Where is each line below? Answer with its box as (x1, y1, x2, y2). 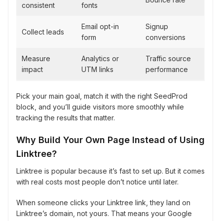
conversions (146, 33, 185, 42)
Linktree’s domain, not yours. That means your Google (16, 209, 192, 218)
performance (146, 65, 188, 74)
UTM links (81, 65, 113, 74)
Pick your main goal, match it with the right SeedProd (16, 92, 187, 101)
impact (22, 65, 43, 74)
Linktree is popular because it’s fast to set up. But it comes (16, 167, 205, 176)
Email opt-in (81, 22, 119, 31)
